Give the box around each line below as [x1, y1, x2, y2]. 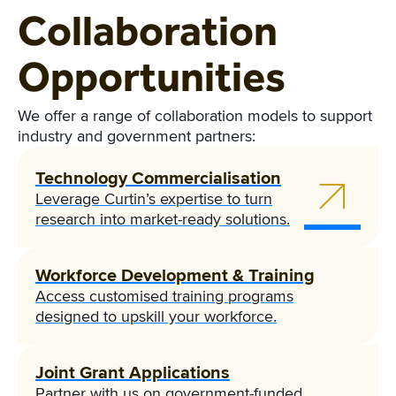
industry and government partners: [18, 126, 255, 146]
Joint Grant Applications [35, 362, 230, 384]
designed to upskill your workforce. [35, 306, 277, 326]
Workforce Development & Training [35, 264, 315, 286]
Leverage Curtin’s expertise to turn [35, 188, 272, 209]
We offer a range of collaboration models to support [18, 105, 372, 126]
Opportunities [18, 50, 286, 102]
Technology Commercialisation [35, 167, 281, 189]
